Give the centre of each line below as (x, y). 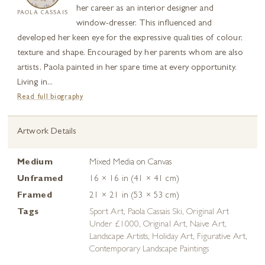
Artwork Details (47, 132)
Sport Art (106, 213)
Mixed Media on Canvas (131, 163)
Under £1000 (114, 225)
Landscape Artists (119, 238)
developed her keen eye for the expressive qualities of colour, (130, 39)
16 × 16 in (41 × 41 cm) (134, 180)
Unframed (40, 180)
